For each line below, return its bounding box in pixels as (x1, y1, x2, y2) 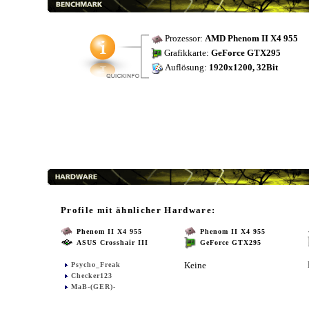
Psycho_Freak (71, 261, 121, 269)
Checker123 (71, 272, 112, 280)
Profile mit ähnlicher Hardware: (61, 205, 216, 216)
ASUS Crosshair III (77, 239, 148, 247)
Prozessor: (162, 34, 205, 43)
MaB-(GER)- (71, 283, 116, 291)
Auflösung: (163, 63, 209, 73)
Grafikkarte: (161, 48, 211, 58)
